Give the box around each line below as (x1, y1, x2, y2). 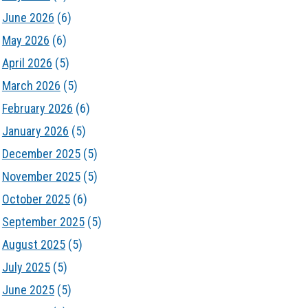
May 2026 (1, 33, 49, 47)
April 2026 (1, 56, 52, 70)
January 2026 (1, 124, 69, 138)
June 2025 (1, 283, 54, 297)
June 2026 (1, 10, 54, 25)
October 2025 (1, 192, 70, 206)
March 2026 (1, 78, 60, 93)
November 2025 (1, 169, 80, 184)
